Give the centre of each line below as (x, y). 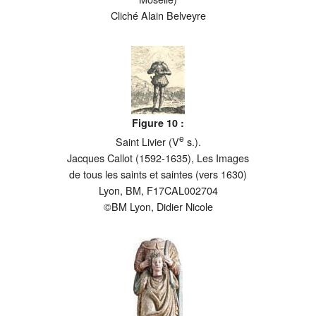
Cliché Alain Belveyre (158, 15)
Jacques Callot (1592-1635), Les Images (158, 158)
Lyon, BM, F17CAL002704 (158, 190)
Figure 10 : (158, 123)
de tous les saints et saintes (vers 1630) (158, 174)
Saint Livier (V (147, 142)
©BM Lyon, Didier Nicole (158, 207)
